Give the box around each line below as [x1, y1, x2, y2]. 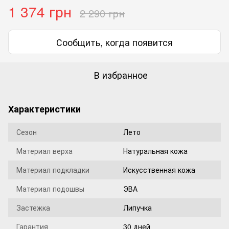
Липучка [123, 202, 152, 213]
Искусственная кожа [123, 165, 195, 175]
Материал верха [16, 146, 73, 156]
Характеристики [8, 102, 81, 116]
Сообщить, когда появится [56, 35, 173, 49]
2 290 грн [80, 6, 125, 20]
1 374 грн [8, 1, 72, 21]
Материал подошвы [16, 184, 84, 194]
